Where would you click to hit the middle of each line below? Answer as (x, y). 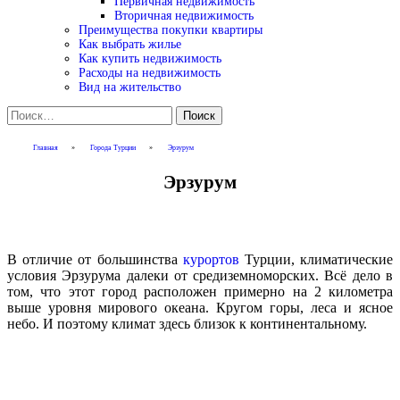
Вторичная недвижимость (184, 15)
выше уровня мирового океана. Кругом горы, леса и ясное (200, 307)
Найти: (28, 113)
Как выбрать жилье (130, 44)
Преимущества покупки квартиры (171, 29)
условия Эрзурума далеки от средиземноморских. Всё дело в (200, 275)
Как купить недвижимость (150, 58)
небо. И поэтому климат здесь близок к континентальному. (187, 323)
